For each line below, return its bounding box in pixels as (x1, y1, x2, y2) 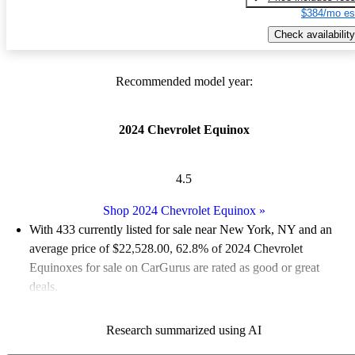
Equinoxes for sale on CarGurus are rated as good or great (29, 260, 319, 274)
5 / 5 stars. (29, 323, 80, 338)
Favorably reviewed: (29, 304, 132, 319)
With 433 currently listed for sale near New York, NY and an (29, 222, 332, 236)
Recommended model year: (115, 74, 253, 89)
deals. (29, 279, 58, 293)
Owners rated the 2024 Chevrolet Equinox (132, 304, 348, 319)
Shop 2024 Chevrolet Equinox (102, 203, 256, 217)
